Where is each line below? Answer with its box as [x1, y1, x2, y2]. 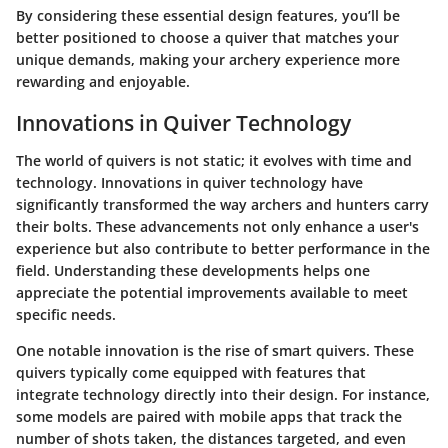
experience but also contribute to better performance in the [16, 239, 430, 259]
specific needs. [16, 305, 116, 325]
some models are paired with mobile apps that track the [16, 407, 402, 427]
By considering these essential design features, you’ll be [16, 5, 400, 25]
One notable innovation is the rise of [16, 341, 272, 361]
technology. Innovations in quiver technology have [16, 173, 363, 193]
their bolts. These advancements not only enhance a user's [16, 217, 419, 237]
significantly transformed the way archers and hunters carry [16, 195, 429, 215]
